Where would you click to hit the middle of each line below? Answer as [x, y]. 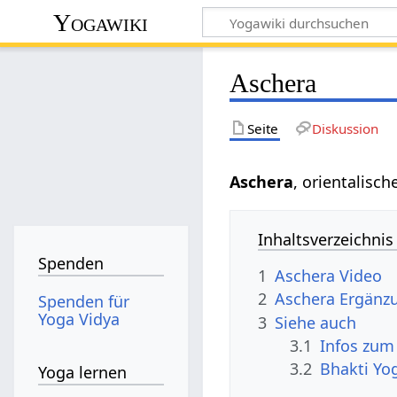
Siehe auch [316, 322]
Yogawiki [101, 22]
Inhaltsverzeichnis [326, 239]
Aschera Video [329, 275]
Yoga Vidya [79, 319]
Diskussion [345, 128]
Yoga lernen [83, 373]
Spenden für [84, 301]
